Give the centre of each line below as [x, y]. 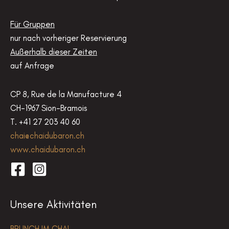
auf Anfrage [32, 66]
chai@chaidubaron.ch [47, 135]
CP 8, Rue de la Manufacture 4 [66, 94]
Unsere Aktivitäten [53, 204]
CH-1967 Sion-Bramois [49, 108]
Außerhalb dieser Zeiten [54, 52]
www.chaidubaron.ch [48, 149]
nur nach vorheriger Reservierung [68, 38]
